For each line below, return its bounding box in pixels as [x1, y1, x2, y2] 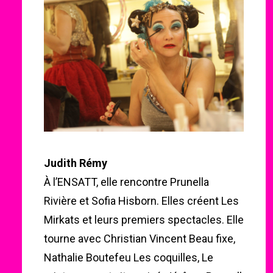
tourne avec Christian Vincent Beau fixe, [44, 232, 235, 245]
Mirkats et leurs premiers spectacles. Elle [44, 213, 244, 226]
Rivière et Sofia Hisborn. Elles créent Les [44, 194, 239, 207]
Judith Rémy [44, 157, 107, 169]
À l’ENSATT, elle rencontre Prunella [44, 175, 209, 188]
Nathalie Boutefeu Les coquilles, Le [44, 251, 213, 264]
